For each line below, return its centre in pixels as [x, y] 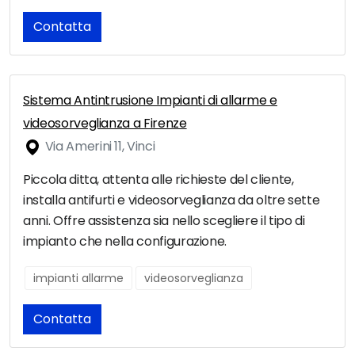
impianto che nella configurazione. [125, 242]
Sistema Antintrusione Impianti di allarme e [150, 101]
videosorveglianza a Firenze [105, 124]
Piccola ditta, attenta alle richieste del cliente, [158, 180]
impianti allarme [78, 279]
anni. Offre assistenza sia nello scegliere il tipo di [164, 221]
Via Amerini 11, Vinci [99, 147]
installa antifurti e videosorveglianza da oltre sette [172, 200]
